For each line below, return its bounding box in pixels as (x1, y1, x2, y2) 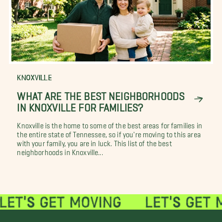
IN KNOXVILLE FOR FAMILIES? (17, 101, 144, 109)
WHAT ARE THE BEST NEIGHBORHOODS (17, 90, 185, 97)
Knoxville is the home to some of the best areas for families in (17, 121, 202, 126)
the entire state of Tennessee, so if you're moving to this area (17, 130, 201, 135)
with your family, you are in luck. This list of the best (17, 139, 172, 144)
